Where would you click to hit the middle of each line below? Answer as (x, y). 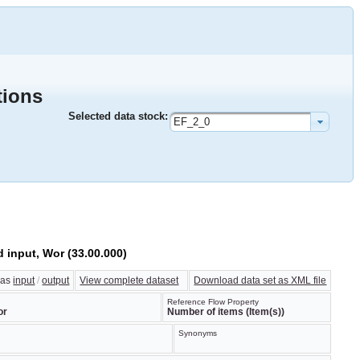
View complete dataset (129, 281)
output (56, 281)
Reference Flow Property (213, 302)
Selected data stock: (118, 116)
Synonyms (198, 333)
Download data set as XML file (260, 281)
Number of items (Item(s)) (226, 312)
